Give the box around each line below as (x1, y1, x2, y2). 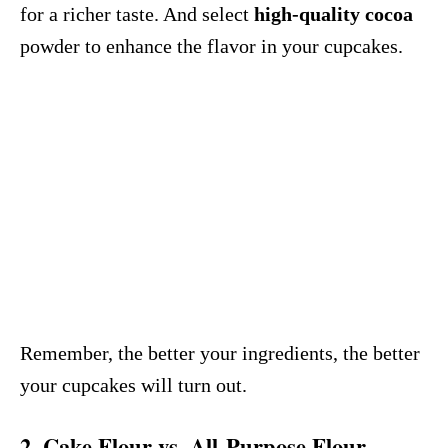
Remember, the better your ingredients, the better (20, 341, 420, 364)
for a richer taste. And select (20, 3, 254, 25)
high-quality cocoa (254, 3, 413, 25)
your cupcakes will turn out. (20, 373, 247, 396)
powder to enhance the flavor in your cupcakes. (20, 35, 403, 57)
